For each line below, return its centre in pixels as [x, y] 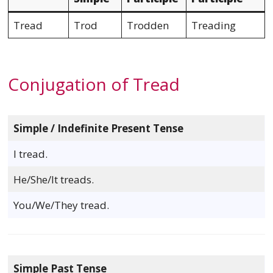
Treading [214, 25]
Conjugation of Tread [94, 84]
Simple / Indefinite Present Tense [99, 129]
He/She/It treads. [54, 180]
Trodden [148, 25]
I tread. [31, 154]
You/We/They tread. [62, 205]
